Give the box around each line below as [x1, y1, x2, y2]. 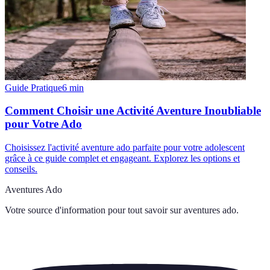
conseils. [5, 164, 37, 175]
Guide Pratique [5, 82, 62, 93]
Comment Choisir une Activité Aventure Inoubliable [5, 104, 261, 118]
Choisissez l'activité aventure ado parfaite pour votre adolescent [5, 142, 245, 153]
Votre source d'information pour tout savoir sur [5, 205, 181, 216]
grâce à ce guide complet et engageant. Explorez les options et [5, 153, 240, 164]
